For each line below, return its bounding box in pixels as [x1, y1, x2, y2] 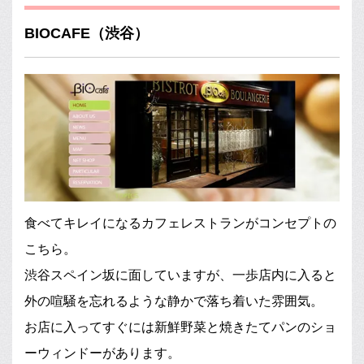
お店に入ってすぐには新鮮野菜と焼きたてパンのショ [24, 320, 336, 335]
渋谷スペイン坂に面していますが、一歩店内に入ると [24, 268, 336, 283]
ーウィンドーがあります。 [24, 346, 180, 361]
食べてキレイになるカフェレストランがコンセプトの [24, 216, 336, 231]
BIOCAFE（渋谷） [24, 24, 149, 41]
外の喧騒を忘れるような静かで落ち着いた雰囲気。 [24, 294, 323, 309]
